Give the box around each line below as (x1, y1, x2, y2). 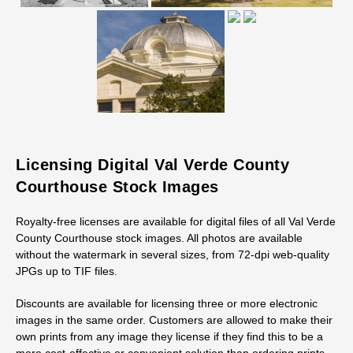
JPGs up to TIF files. (16, 265, 117, 277)
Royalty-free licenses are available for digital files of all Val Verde (16, 215, 336, 228)
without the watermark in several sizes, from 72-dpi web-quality (16, 248, 329, 261)
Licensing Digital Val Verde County (16, 156, 289, 173)
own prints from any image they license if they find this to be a (16, 330, 323, 343)
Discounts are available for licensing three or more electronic (16, 297, 318, 310)
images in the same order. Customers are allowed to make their (16, 314, 333, 326)
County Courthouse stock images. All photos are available (16, 232, 303, 244)
